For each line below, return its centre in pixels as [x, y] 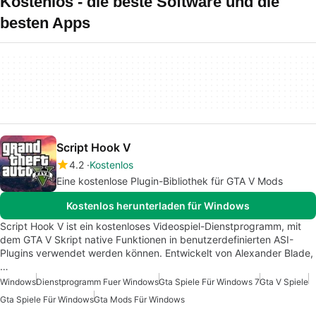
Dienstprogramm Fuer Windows [97, 282]
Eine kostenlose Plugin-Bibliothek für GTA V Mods [170, 181]
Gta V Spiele [284, 282]
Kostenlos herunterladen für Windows [158, 206]
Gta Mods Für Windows [139, 299]
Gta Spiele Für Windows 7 [209, 282]
